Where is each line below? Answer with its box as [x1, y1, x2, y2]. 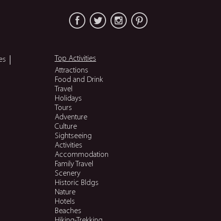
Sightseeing [54, 132, 92, 140]
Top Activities [54, 55, 96, 63]
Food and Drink [54, 76, 103, 84]
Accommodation [54, 151, 109, 159]
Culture [54, 123, 77, 131]
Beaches [54, 207, 81, 215]
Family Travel [54, 160, 93, 168]
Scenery [54, 170, 80, 178]
